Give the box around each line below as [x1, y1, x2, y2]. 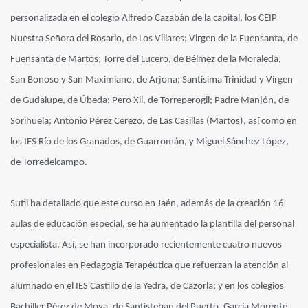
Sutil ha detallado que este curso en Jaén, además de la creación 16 [10, 198, 284, 209]
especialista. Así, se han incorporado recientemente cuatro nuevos [10, 239, 282, 250]
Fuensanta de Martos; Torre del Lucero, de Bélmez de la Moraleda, [10, 54, 281, 65]
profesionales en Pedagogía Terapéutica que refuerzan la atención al [10, 260, 288, 271]
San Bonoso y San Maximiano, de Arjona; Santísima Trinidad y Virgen [10, 74, 293, 85]
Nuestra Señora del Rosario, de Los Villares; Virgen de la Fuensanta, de [10, 33, 298, 44]
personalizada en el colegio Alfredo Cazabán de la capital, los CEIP [10, 12, 277, 23]
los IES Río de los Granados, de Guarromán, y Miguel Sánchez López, [10, 136, 289, 147]
